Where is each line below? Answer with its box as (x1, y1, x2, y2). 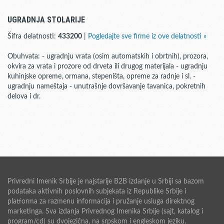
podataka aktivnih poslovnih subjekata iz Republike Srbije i (7, 188, 186, 195)
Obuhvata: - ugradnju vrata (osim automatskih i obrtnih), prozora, (7, 53, 208, 60)
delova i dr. (7, 93, 40, 100)
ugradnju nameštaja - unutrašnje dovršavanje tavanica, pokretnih (7, 83, 205, 90)
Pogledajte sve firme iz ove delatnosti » (88, 33, 206, 40)
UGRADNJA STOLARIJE (7, 15, 85, 24)
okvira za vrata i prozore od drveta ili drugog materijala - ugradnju (7, 63, 207, 70)
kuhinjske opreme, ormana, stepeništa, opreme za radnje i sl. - (7, 73, 195, 80)
